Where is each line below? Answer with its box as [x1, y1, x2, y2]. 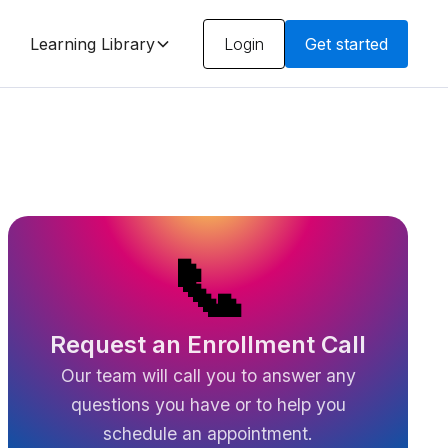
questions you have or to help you [70, 394, 346, 415]
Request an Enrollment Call [50, 330, 366, 359]
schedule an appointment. [103, 423, 313, 444]
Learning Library [29, 33, 155, 54]
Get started [304, 33, 388, 54]
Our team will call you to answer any [60, 365, 356, 386]
